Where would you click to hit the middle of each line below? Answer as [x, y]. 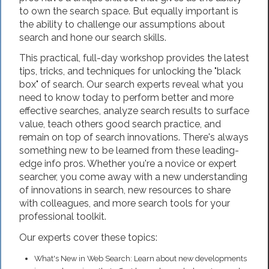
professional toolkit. [63, 217]
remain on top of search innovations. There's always [134, 138]
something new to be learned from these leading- [129, 151]
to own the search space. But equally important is [129, 11]
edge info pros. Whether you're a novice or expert [128, 164]
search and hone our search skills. [93, 37]
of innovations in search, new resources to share [125, 190]
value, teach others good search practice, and [120, 124]
